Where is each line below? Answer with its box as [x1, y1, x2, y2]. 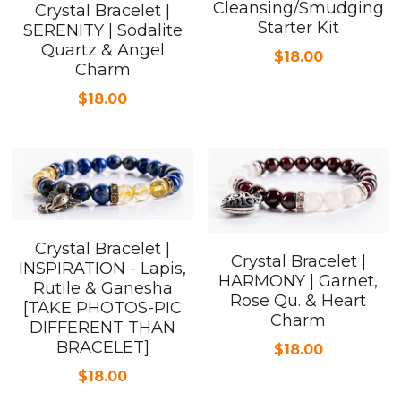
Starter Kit [257, 17, 339, 38]
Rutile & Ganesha [32, 278, 173, 299]
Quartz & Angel [40, 39, 165, 60]
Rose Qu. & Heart [230, 291, 367, 311]
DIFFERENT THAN [30, 318, 175, 338]
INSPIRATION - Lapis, [19, 259, 186, 279]
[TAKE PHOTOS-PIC [23, 298, 182, 319]
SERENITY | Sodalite [22, 20, 183, 40]
